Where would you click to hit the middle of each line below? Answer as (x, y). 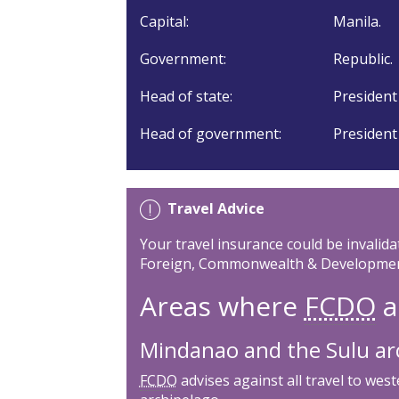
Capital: (164, 21)
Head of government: (210, 133)
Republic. (363, 58)
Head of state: (186, 96)
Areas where (222, 305)
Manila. (357, 21)
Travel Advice (216, 208)
